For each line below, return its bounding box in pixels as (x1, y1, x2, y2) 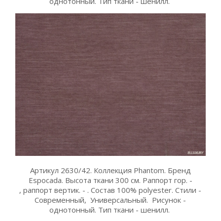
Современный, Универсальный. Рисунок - (35, 194, 186, 205)
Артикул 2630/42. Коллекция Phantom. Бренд (30, 165, 191, 175)
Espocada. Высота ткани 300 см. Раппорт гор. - (28, 175, 192, 185)
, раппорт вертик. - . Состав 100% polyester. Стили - (19, 184, 202, 195)
